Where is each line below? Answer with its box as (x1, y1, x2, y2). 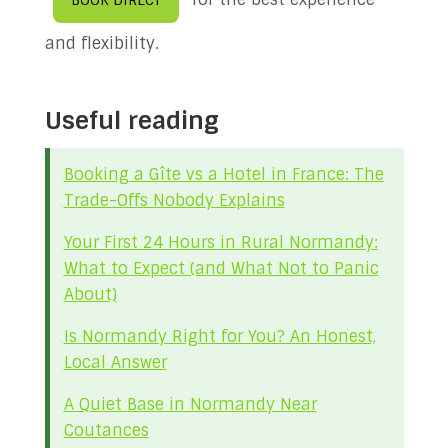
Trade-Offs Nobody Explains (63, 190, 285, 211)
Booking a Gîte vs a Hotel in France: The (63, 164, 384, 185)
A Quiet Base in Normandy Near (63, 394, 317, 415)
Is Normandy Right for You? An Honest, (63, 326, 376, 347)
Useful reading (44, 105, 219, 136)
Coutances (63, 420, 149, 441)
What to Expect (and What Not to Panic (63, 258, 379, 279)
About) (63, 284, 117, 305)
